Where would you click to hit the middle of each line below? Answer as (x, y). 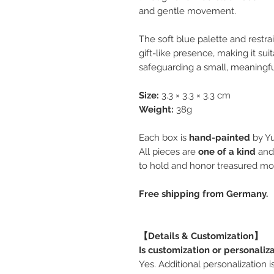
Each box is (164, 138)
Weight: (157, 110)
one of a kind (227, 152)
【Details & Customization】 (201, 236)
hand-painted (220, 138)
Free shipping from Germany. (203, 194)
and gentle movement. (187, 11)
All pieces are (168, 152)
